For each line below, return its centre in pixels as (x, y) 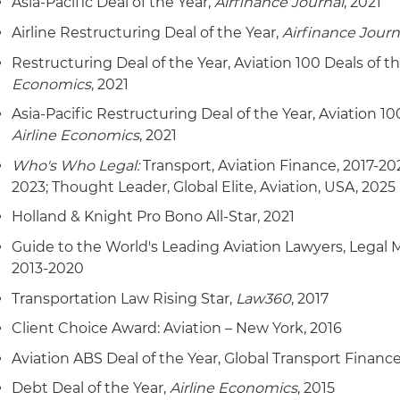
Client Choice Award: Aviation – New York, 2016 (177, 329)
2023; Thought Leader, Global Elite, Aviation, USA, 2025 (204, 187)
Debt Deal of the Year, (91, 388)
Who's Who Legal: (76, 165)
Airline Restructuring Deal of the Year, (147, 33)
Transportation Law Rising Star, (124, 298)
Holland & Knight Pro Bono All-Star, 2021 (154, 217)
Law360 (264, 298)
